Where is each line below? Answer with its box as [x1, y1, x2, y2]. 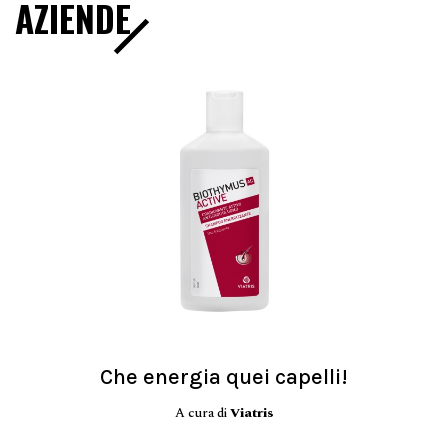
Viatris [229, 403, 274, 423]
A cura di [174, 403, 230, 423]
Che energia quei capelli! [100, 364, 348, 390]
